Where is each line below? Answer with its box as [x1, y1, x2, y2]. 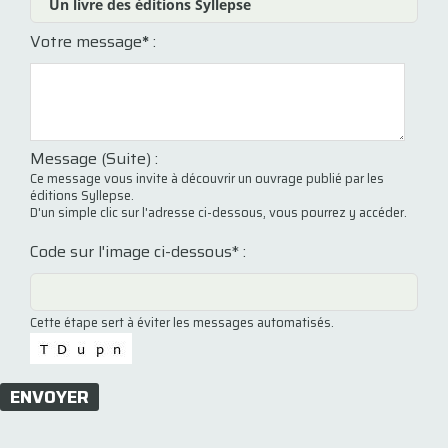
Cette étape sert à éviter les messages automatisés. [30, 312, 334, 334]
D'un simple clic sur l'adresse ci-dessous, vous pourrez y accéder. [30, 202, 407, 223]
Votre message [30, 28, 142, 54]
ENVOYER [10, 382, 89, 411]
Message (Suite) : [30, 146, 158, 171]
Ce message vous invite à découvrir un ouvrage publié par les [30, 168, 384, 189]
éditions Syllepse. [30, 185, 134, 206]
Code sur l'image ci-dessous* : [30, 239, 246, 265]
